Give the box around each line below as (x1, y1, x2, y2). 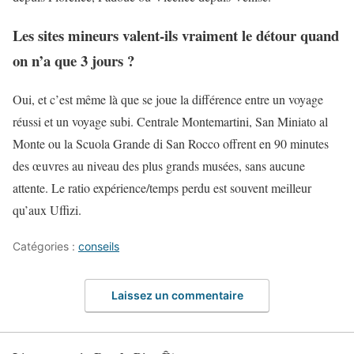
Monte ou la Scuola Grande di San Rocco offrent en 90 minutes (13, 134, 329, 152)
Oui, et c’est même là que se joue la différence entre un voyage (13, 90, 323, 107)
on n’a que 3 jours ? (13, 50, 134, 72)
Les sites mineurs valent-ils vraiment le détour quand (13, 24, 339, 47)
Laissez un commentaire (111, 288, 243, 303)
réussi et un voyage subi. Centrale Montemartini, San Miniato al (13, 112, 328, 130)
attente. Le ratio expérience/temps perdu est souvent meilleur (13, 179, 311, 196)
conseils (78, 239, 119, 253)
